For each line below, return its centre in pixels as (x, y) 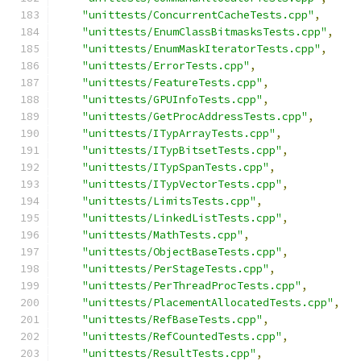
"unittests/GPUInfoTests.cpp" (172, 100)
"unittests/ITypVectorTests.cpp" (182, 184)
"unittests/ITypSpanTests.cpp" (176, 167)
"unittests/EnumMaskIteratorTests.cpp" (201, 49)
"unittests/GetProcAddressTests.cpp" (195, 116)
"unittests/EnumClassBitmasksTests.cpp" (205, 32)
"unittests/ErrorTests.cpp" (166, 66)
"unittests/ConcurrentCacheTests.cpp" (198, 15)
